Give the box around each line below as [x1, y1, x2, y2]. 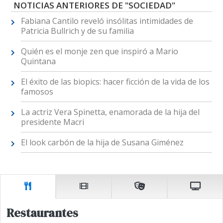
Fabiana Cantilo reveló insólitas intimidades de [20, 15, 193, 27]
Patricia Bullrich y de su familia [20, 25, 134, 37]
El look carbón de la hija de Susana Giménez [20, 137, 184, 148]
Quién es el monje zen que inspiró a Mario [20, 46, 178, 57]
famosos [20, 86, 53, 98]
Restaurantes [6, 204, 78, 221]
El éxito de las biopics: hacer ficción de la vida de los [20, 76, 210, 88]
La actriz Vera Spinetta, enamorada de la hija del [20, 107, 200, 118]
